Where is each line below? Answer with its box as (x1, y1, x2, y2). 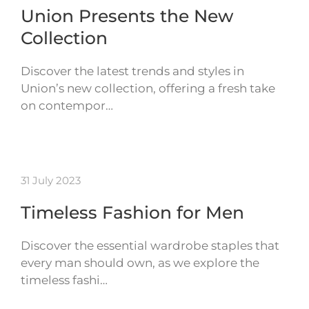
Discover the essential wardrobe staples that (21, 238, 279, 252)
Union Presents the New (21, 5, 233, 26)
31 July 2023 (21, 173, 81, 187)
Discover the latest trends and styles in (21, 63, 244, 78)
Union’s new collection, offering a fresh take (21, 81, 275, 95)
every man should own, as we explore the (21, 255, 259, 270)
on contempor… (21, 98, 113, 112)
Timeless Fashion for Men (21, 201, 244, 223)
